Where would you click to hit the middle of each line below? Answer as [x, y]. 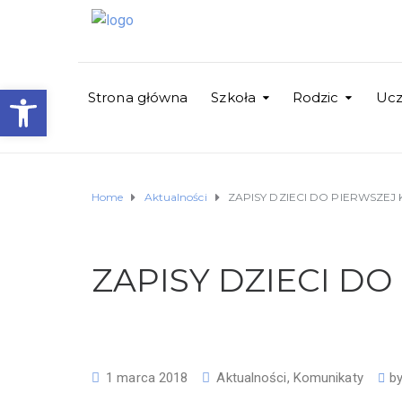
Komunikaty [328, 378]
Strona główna [138, 97]
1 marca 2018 [147, 378]
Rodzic [315, 97]
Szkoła [233, 97]
